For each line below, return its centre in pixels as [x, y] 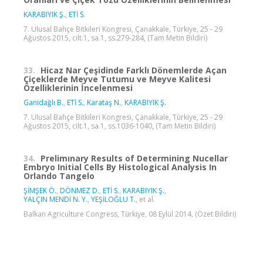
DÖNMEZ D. [80, 190]
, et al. [145, 199]
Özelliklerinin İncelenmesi [78, 87]
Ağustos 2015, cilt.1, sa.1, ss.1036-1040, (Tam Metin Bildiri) [119, 126]
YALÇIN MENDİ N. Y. [55, 199]
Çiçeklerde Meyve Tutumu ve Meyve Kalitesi [117, 79]
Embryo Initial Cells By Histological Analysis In [120, 167]
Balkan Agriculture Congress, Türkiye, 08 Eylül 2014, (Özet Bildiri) [130, 214]
